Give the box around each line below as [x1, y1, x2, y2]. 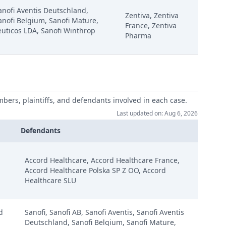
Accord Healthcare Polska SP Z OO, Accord [25, 165, 166, 175]
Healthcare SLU [25, 176, 76, 185]
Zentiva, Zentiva [125, 11, 179, 20]
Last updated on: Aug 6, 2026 [117, 109, 198, 118]
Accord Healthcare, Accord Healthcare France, [25, 155, 180, 165]
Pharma [125, 31, 151, 40]
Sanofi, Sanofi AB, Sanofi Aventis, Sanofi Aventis [25, 207, 184, 217]
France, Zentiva [125, 21, 177, 30]
